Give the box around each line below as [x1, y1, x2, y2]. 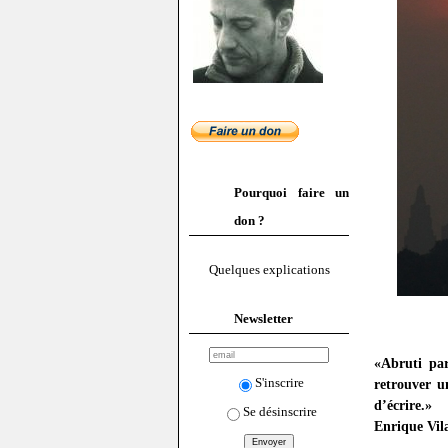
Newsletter [234, 310, 293, 326]
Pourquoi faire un [234, 185, 349, 200]
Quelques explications [208, 262, 330, 278]
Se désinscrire [242, 403, 317, 419]
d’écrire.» [374, 397, 432, 414]
